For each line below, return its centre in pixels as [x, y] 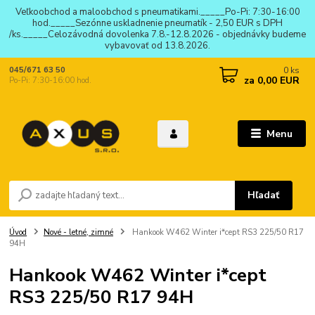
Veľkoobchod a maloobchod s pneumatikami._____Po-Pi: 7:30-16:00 [157, 12]
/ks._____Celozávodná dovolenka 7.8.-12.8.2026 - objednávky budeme [157, 34]
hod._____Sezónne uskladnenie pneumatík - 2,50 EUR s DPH [157, 23]
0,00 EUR [277, 80]
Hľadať [264, 195]
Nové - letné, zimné [78, 232]
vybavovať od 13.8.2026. [157, 45]
